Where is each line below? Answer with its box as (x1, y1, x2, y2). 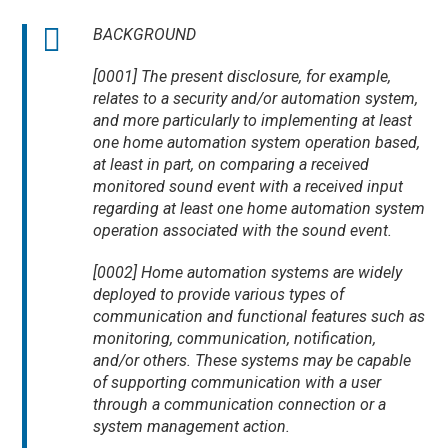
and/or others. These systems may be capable (93, 351, 412, 371)
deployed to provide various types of (93, 285, 345, 305)
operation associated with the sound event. (93, 221, 397, 241)
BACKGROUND (93, 25, 201, 45)
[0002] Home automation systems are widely (93, 263, 403, 283)
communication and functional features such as (93, 307, 426, 327)
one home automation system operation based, (93, 133, 421, 153)
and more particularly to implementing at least (93, 111, 413, 131)
